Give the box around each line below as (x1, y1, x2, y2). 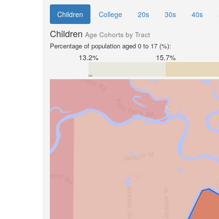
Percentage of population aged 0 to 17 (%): (50, 41, 171, 50)
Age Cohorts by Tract (85, 30, 150, 39)
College (99, 9, 122, 19)
